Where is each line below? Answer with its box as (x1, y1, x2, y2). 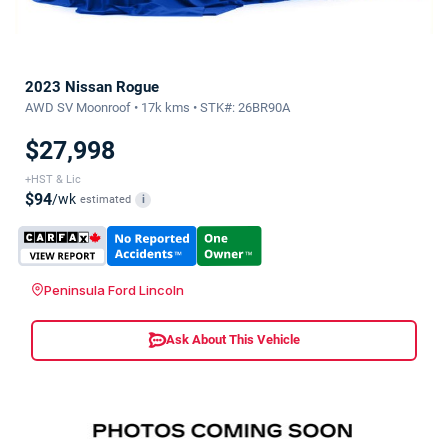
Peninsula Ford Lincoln (44, 281, 184, 298)
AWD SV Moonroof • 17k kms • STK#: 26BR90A (25, 99, 290, 115)
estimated (80, 192, 131, 206)
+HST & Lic (25, 172, 81, 186)
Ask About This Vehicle (165, 332, 300, 348)
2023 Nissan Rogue (25, 77, 159, 96)
